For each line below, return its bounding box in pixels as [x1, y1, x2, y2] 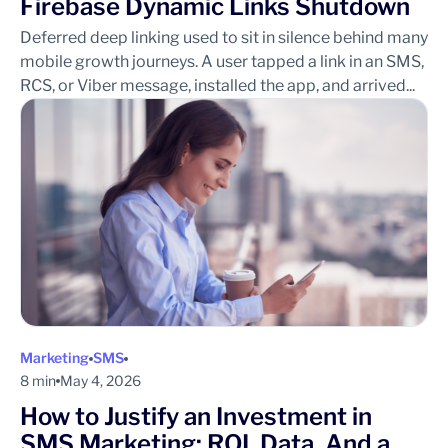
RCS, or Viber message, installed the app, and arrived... [20, 75, 415, 95]
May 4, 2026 [60, 372, 141, 390]
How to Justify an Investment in [20, 402, 372, 432]
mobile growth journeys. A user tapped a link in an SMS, [20, 51, 424, 71]
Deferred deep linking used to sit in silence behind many [20, 27, 428, 47]
